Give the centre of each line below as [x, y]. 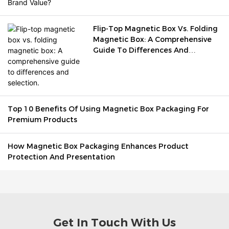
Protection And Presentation [61, 157]
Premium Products [42, 119]
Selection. [111, 61]
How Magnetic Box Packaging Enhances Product [98, 146]
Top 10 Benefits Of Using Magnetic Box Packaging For [108, 109]
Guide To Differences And [141, 50]
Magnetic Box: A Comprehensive [153, 39]
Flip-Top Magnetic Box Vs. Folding [156, 28]
